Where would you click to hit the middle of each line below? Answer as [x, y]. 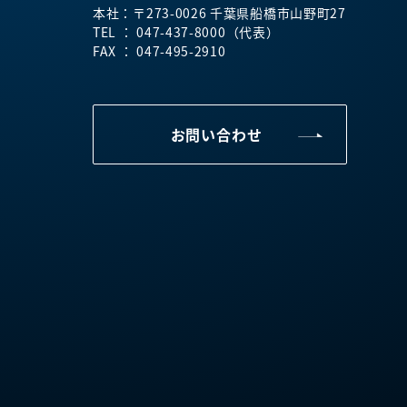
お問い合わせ [216, 135]
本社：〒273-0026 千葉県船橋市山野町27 [219, 13]
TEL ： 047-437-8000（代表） [186, 32]
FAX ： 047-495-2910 [159, 51]
